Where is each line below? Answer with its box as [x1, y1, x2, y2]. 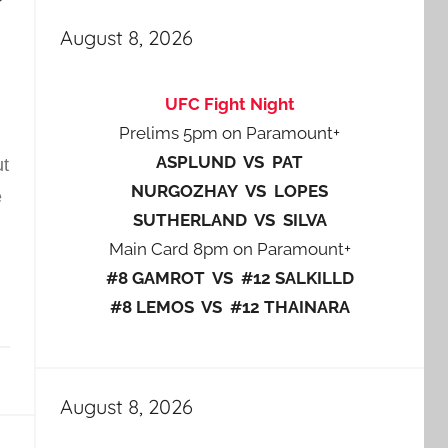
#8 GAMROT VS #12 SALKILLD [105, 268, 354, 288]
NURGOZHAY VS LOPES [131, 181, 329, 201]
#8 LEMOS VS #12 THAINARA [109, 297, 350, 317]
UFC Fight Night [164, 94, 295, 114]
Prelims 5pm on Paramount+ [119, 123, 341, 143]
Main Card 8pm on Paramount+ [108, 239, 351, 259]
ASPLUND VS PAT [156, 152, 304, 172]
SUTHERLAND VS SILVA [132, 210, 327, 230]
